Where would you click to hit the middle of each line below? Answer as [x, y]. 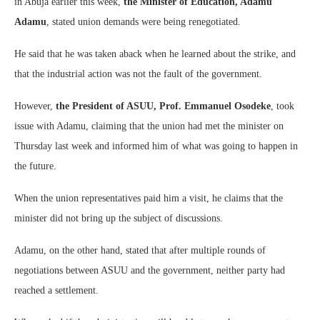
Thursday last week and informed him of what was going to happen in [156, 146]
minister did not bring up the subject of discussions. [119, 218]
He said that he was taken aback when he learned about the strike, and [155, 54]
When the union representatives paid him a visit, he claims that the [149, 198]
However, [35, 106]
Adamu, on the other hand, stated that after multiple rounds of [140, 250]
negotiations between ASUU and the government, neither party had [150, 270]
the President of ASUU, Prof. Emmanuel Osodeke [163, 106]
